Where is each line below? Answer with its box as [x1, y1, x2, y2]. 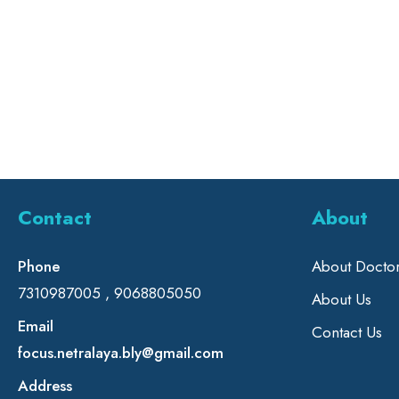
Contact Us [311, 321, 382, 343]
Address [17, 374, 72, 396]
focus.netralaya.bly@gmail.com [17, 341, 224, 363]
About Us [311, 288, 371, 310]
